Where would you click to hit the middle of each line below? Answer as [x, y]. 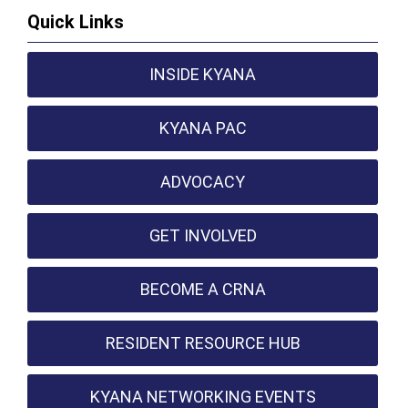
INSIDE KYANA [203, 74]
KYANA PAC [203, 128]
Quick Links [76, 22]
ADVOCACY [203, 182]
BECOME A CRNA [203, 289]
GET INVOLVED [203, 235]
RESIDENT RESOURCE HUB [203, 343]
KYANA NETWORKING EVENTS [203, 397]
